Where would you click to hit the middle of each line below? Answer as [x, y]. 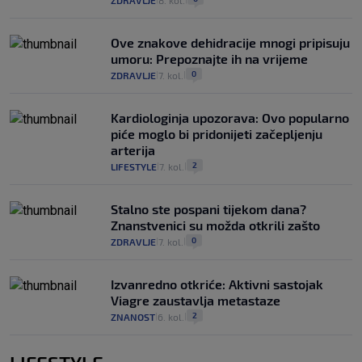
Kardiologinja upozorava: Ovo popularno [230, 118]
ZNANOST [133, 317]
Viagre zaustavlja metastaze [196, 301]
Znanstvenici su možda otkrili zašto [215, 225]
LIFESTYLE [134, 167]
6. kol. [171, 317]
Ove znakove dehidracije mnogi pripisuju [230, 43]
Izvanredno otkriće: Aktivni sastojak [217, 284]
